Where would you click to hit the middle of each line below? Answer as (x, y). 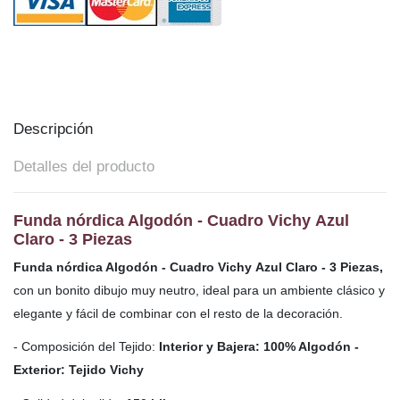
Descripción (53, 129)
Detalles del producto (84, 166)
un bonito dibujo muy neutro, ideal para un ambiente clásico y (211, 291)
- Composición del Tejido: (86, 347)
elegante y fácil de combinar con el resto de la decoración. (178, 314)
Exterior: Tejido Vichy (79, 370)
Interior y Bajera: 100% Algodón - (259, 347)
